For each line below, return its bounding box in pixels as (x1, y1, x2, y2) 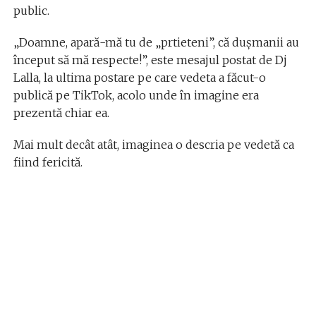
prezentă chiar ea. (13, 106, 109, 121)
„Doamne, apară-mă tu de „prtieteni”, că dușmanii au (13, 35, 299, 50)
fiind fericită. (13, 155, 83, 170)
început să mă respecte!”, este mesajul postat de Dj (13, 53, 287, 68)
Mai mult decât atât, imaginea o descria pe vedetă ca (13, 138, 294, 152)
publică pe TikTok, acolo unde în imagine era (13, 88, 259, 103)
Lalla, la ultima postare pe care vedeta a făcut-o (13, 71, 266, 85)
